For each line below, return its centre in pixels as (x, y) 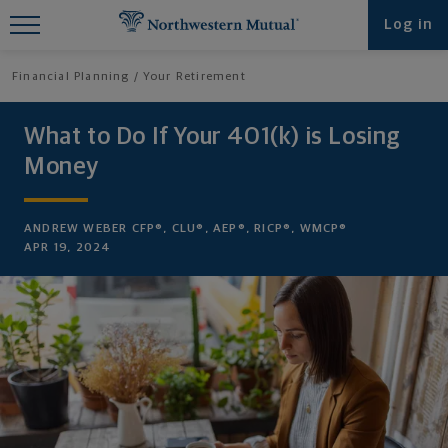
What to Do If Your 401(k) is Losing (213, 137)
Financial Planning (71, 77)
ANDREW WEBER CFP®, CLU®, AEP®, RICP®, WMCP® (186, 229)
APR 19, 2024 (68, 248)
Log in (408, 24)
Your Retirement (194, 77)
